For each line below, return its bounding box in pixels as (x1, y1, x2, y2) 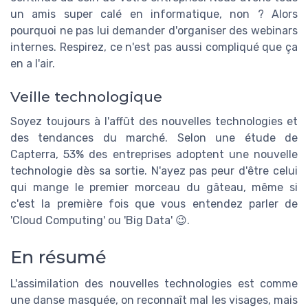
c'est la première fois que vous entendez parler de (10, 197, 298, 211)
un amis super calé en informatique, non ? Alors (10, 7, 298, 21)
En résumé (10, 246, 107, 268)
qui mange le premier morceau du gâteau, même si (10, 181, 298, 195)
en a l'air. (10, 56, 55, 70)
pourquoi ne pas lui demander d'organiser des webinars (10, 23, 298, 37)
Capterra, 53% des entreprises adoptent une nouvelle (10, 148, 298, 162)
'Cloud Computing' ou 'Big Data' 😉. (10, 214, 190, 228)
